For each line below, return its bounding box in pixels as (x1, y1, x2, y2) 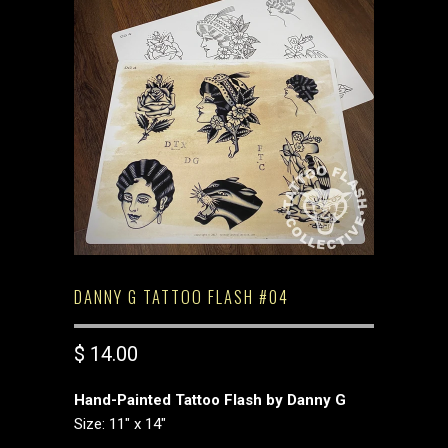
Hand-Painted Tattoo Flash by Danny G (74, 391, 346, 409)
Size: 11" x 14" (74, 415, 166, 433)
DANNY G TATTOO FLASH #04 (74, 284, 289, 309)
